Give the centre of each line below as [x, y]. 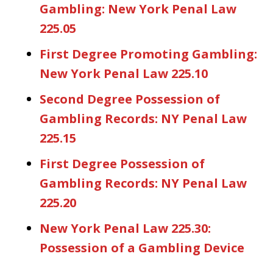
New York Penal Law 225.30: [125, 228]
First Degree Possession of [122, 163]
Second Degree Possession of [130, 99]
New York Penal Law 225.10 [124, 73]
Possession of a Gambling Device [142, 247]
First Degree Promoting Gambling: [148, 54]
